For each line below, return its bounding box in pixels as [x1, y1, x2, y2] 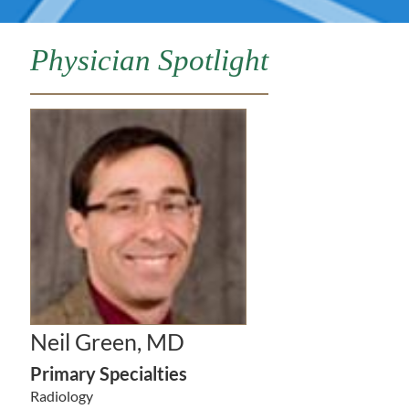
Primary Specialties [29, 362, 187, 384]
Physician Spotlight [29, 44, 268, 78]
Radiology [29, 386, 93, 404]
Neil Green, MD [29, 328, 184, 356]
